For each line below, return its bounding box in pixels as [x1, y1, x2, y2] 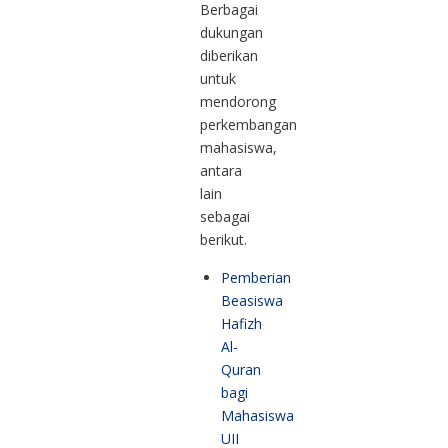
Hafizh [221, 314, 262, 334]
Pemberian [221, 268, 291, 288]
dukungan [200, 23, 263, 43]
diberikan [200, 46, 258, 66]
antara [200, 161, 242, 181]
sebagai [200, 207, 250, 227]
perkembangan [200, 115, 297, 135]
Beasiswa [221, 291, 283, 311]
